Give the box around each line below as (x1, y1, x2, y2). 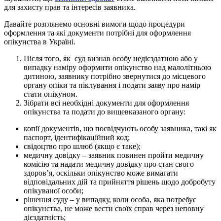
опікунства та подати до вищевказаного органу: (24, 107, 185, 116)
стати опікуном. (24, 89, 77, 98)
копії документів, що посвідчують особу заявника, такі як (24, 124, 217, 133)
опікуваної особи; (24, 186, 83, 195)
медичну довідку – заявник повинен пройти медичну (24, 150, 204, 159)
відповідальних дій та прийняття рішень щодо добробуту (24, 177, 216, 186)
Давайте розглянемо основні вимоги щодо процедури (4, 19, 185, 28)
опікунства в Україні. (4, 37, 75, 46)
